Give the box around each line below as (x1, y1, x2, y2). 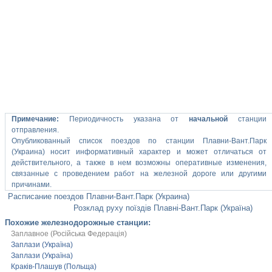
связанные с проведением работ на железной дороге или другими (12, 169, 267, 178)
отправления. (12, 126, 59, 134)
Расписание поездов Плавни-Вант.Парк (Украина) (8, 192, 189, 201)
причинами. (12, 180, 52, 189)
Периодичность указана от (59, 115, 189, 123)
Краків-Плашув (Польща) (11, 262, 97, 271)
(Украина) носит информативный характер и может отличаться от (12, 148, 267, 156)
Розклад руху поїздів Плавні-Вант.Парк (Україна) (73, 203, 253, 212)
